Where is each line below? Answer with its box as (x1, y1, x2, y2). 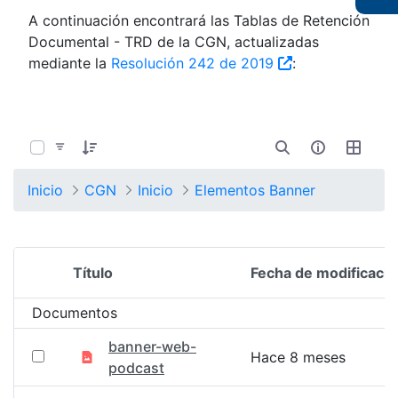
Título (73, 264, 113, 282)
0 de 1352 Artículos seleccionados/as (33, 118, 250, 133)
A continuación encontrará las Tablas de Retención (28, 12, 370, 29)
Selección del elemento (31, 274, 194, 291)
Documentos (32, 304, 117, 322)
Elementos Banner (195, 181, 315, 199)
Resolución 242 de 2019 (111, 54, 278, 72)
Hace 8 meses (251, 348, 346, 366)
